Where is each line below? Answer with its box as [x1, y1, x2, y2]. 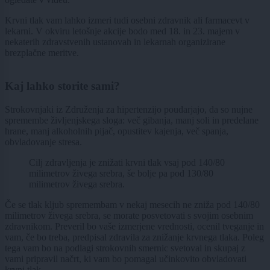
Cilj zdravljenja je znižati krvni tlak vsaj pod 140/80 [29, 157, 225, 168]
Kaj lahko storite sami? [5, 79, 120, 92]
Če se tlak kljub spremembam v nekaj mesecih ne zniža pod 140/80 [5, 199, 260, 210]
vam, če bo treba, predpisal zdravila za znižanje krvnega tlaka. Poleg [5, 231, 264, 242]
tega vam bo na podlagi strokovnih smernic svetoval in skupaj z [5, 242, 245, 253]
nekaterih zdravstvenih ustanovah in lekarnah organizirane [5, 37, 225, 48]
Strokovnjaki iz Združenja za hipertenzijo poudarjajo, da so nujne [5, 104, 253, 115]
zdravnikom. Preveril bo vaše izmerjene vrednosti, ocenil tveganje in [5, 221, 264, 231]
